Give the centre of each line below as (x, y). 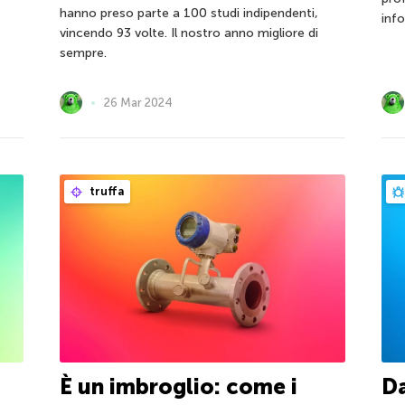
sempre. (83, 53)
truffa (105, 192)
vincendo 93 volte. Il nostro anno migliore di (188, 33)
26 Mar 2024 (138, 103)
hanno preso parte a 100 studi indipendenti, (188, 14)
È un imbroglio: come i (178, 387)
